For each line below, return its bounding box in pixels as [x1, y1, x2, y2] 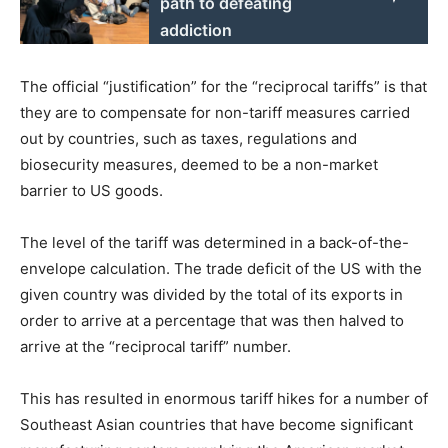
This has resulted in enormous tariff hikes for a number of [20, 388, 428, 408]
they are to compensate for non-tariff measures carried [20, 102, 410, 122]
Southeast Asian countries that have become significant [20, 414, 413, 434]
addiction [160, 19, 233, 40]
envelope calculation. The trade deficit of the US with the [20, 258, 422, 278]
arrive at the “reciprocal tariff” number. [20, 336, 291, 356]
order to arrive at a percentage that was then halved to [20, 310, 404, 330]
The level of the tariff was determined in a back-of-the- [20, 232, 409, 252]
